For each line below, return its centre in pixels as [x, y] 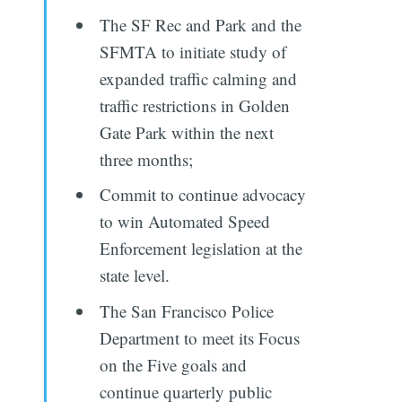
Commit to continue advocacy [203, 195]
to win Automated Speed [185, 222]
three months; [147, 159]
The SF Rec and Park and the [201, 24]
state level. [135, 275]
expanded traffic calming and [199, 78]
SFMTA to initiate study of [193, 51]
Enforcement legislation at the [201, 249]
